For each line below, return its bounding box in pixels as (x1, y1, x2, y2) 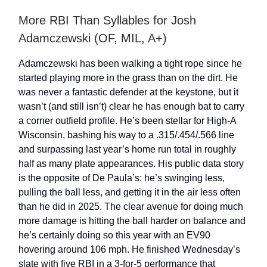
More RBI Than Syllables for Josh (18, 14, 196, 27)
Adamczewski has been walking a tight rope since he (18, 58, 242, 69)
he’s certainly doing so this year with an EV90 (18, 230, 210, 240)
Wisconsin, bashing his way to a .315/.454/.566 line (18, 130, 234, 140)
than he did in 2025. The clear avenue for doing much (18, 201, 243, 212)
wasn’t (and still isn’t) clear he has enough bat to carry (18, 101, 244, 111)
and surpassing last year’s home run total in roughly (18, 144, 236, 154)
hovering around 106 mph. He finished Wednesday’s (18, 244, 240, 254)
